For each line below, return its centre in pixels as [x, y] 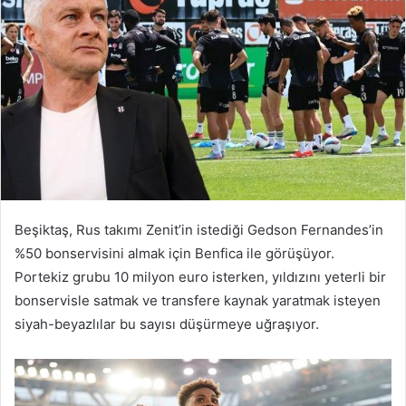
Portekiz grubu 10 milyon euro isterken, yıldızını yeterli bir [200, 276]
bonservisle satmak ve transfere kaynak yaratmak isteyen [198, 300]
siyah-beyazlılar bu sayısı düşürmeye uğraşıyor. [167, 324]
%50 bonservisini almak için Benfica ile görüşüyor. [174, 253]
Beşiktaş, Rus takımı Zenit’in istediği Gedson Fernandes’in [199, 229]
